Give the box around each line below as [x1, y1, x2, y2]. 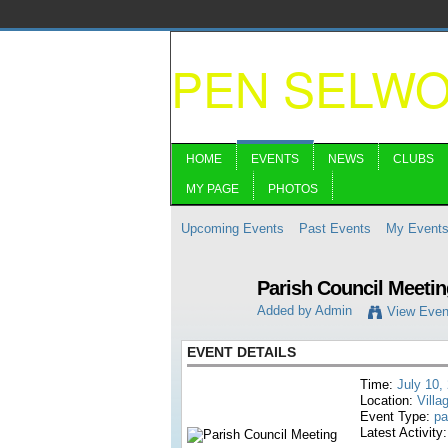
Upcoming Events [181, 221, 284, 236]
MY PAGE [186, 182, 239, 196]
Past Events [299, 221, 371, 236]
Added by [257, 303, 315, 319]
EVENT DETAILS [187, 344, 296, 360]
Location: [360, 393, 417, 408]
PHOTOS [268, 182, 318, 196]
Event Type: [360, 409, 434, 424]
